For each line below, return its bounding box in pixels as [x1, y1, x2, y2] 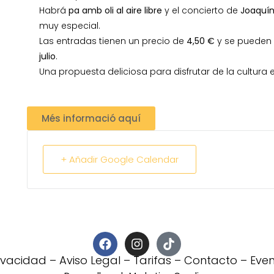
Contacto [184, 252, 237, 268]
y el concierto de [161, 4, 240, 17]
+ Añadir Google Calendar [60, 152, 179, 166]
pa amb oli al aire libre [68, 4, 162, 17]
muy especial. [39, 19, 100, 32]
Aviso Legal [59, 252, 120, 268]
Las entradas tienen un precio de [39, 34, 187, 47]
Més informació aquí [41, 111, 141, 125]
